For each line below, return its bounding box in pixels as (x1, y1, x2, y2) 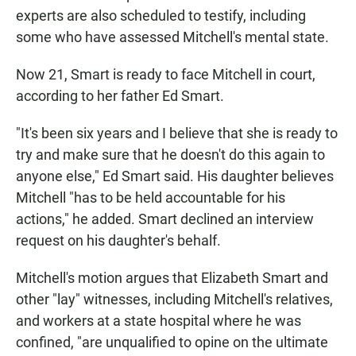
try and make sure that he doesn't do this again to (16, 146, 325, 164)
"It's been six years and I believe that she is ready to (16, 125, 338, 142)
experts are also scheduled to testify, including (16, 7, 306, 25)
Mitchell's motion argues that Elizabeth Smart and (16, 269, 328, 287)
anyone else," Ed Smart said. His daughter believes (16, 168, 334, 185)
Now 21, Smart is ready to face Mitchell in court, (16, 66, 315, 83)
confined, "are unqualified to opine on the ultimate (16, 334, 328, 351)
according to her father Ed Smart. (16, 87, 224, 105)
